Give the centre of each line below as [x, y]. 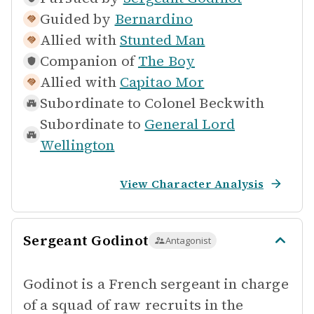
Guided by [76, 19]
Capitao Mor [162, 82]
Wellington [77, 145]
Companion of [87, 61]
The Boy [166, 61]
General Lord [190, 124]
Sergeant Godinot [86, 240]
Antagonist [188, 240]
